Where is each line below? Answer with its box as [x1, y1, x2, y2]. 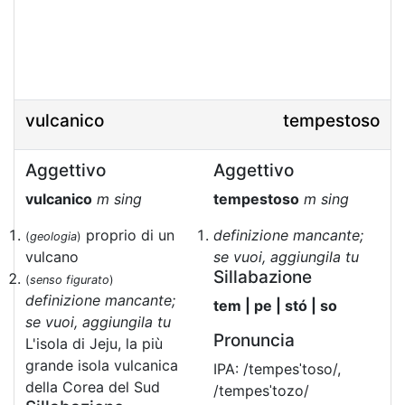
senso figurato [30, 273, 109, 287]
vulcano [25, 248, 79, 266]
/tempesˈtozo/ [213, 381, 309, 400]
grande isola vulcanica [25, 356, 178, 374]
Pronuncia [213, 330, 295, 351]
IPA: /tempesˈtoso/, [213, 360, 341, 378]
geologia [30, 230, 77, 243]
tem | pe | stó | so [213, 297, 337, 315]
